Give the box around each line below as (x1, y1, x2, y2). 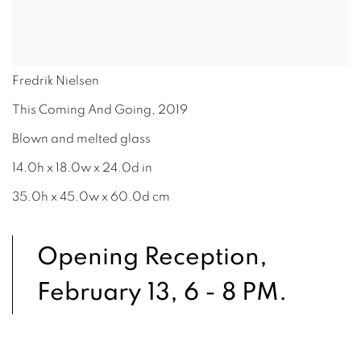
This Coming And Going (12, 102, 151, 116)
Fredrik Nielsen (12, 73, 99, 87)
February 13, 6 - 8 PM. (37, 279, 287, 305)
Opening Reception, (37, 243, 268, 269)
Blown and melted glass (12, 131, 151, 145)
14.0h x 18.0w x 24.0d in (12, 160, 152, 174)
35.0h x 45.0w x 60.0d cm (12, 189, 170, 203)
